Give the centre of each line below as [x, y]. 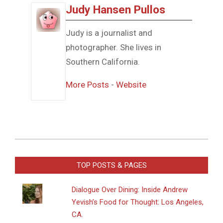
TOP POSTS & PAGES [111, 166]
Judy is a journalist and [109, 33]
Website [131, 84]
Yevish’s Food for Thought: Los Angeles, [138, 202]
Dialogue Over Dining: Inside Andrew [130, 190]
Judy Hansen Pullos [116, 9]
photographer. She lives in [114, 47]
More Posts [88, 84]
